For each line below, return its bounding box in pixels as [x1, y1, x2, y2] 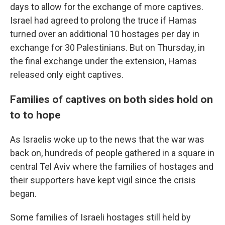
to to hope [10, 108, 61, 121]
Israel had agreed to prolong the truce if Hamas [10, 15, 197, 26]
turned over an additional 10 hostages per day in [10, 29, 199, 39]
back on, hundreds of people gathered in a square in [10, 148, 214, 158]
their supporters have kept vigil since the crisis [10, 175, 196, 185]
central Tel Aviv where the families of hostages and [10, 161, 213, 172]
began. [10, 188, 37, 199]
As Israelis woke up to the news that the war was [10, 134, 204, 145]
